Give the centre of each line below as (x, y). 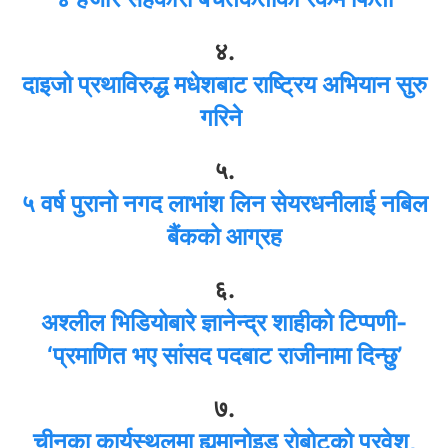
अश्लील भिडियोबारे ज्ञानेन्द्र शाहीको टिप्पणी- (224, 322)
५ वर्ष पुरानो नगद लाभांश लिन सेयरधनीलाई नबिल (224, 203)
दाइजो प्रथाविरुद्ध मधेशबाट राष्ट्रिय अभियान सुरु (224, 84)
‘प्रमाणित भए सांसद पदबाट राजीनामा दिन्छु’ (224, 355)
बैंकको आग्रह (224, 236)
